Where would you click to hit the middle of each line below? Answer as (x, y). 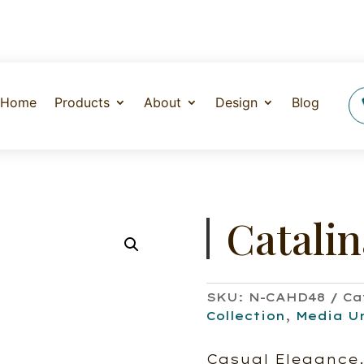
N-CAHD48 (286, 298)
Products (82, 103)
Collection (245, 316)
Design (237, 103)
